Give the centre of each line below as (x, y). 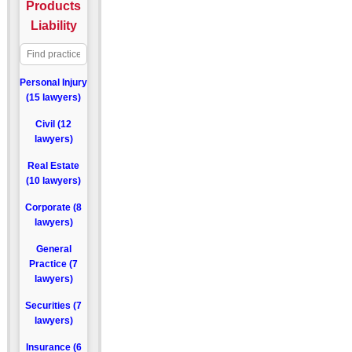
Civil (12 (53, 124)
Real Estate (53, 166)
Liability (53, 26)
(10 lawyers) (53, 181)
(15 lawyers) (53, 97)
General (53, 249)
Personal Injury (53, 82)
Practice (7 (53, 264)
